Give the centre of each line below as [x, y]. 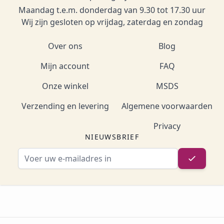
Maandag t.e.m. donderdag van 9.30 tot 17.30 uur [112, 10]
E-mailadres [133, 154]
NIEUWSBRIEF [112, 137]
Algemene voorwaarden [167, 106]
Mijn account [65, 66]
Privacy [167, 126]
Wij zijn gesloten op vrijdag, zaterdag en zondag [112, 22]
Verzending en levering [65, 106]
